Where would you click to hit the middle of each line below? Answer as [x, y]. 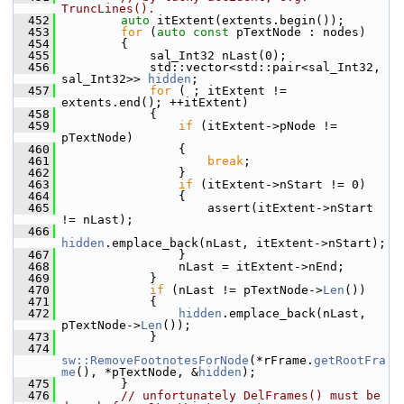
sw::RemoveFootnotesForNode [155, 360]
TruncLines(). [108, 9]
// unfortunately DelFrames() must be [251, 395]
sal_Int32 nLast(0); [175, 55]
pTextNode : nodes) [298, 32]
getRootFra [350, 360]
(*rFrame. [281, 360]
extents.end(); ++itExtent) [155, 102]
